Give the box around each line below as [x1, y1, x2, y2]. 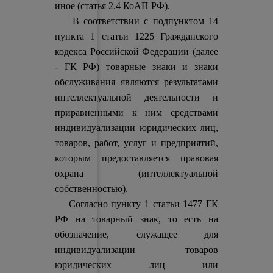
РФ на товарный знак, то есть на [55, 214, 218, 224]
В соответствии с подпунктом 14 [55, 16, 218, 26]
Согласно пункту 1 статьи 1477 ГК [55, 199, 218, 209]
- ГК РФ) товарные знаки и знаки [55, 62, 218, 72]
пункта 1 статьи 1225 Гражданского [55, 31, 218, 41]
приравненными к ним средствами [55, 107, 218, 118]
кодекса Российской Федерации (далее [55, 46, 218, 57]
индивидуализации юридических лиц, [55, 122, 218, 133]
